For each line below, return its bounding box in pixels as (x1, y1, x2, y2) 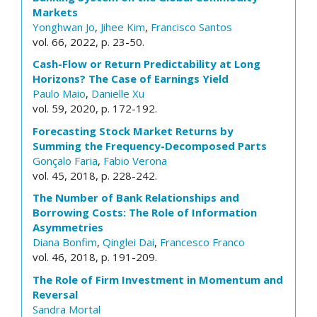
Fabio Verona (103, 153, 167, 168)
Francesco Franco (160, 235, 245, 249)
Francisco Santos (151, 19, 232, 34)
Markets (33, 4, 78, 19)
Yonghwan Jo (33, 19, 95, 34)
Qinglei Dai (103, 235, 154, 249)
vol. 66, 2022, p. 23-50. (33, 34, 144, 49)
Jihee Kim (100, 19, 145, 34)
